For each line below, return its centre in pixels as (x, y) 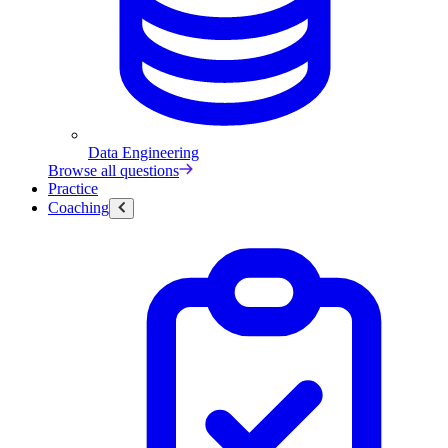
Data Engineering (143, 152)
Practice (73, 188)
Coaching (78, 207)
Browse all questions (113, 170)
